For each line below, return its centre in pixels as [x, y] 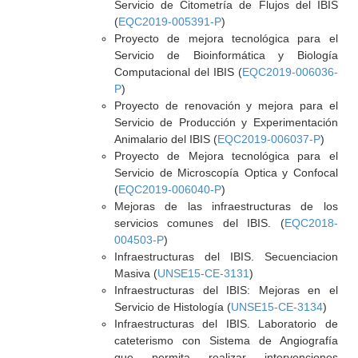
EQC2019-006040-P [169, 189]
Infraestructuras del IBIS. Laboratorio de [226, 324]
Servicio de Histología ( [172, 307]
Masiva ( [135, 273]
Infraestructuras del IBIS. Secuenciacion [226, 257]
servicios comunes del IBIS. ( [199, 223]
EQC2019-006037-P [268, 139]
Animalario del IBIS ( [165, 139]
